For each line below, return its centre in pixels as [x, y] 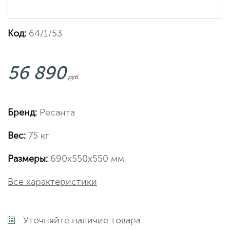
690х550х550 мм [86, 159]
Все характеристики [52, 182]
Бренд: [22, 112]
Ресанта [56, 112]
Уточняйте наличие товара [82, 220]
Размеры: [28, 159]
